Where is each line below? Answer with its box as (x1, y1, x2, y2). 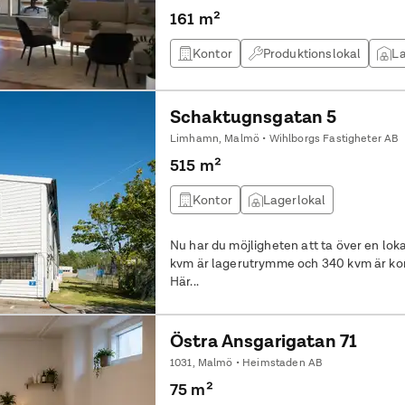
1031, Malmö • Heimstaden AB (169, 355, 323, 370)
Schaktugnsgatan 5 (169, 105, 337, 128)
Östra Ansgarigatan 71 (169, 329, 358, 353)
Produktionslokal (262, 45, 362, 61)
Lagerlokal (262, 192, 326, 208)
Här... (169, 273, 199, 289)
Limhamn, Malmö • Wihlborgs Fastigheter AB (169, 131, 399, 146)
